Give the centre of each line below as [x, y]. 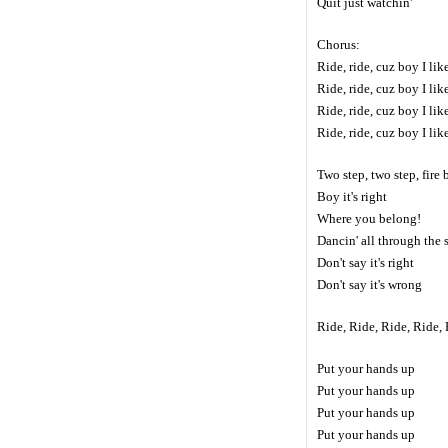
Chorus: [338, 45]
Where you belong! [369, 219]
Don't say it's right [365, 263]
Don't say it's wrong [369, 285]
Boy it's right [352, 197]
